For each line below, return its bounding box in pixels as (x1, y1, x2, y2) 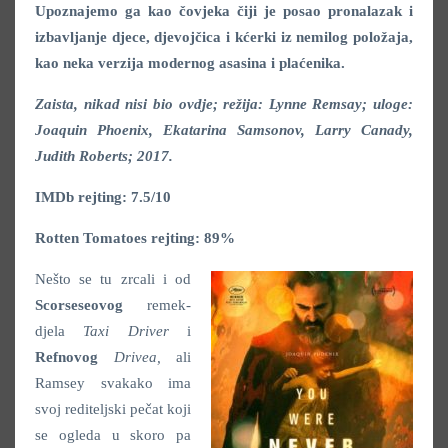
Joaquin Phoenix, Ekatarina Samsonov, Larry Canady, (35, 122, 413, 138)
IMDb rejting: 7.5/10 (35, 189, 171, 205)
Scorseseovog (35, 297, 123, 313)
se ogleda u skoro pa (35, 427, 191, 443)
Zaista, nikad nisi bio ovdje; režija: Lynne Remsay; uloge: (35, 96, 413, 112)
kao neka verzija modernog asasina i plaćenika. (35, 55, 345, 71)
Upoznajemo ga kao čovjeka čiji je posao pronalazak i (35, 3, 413, 19)
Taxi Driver (83, 323, 169, 339)
